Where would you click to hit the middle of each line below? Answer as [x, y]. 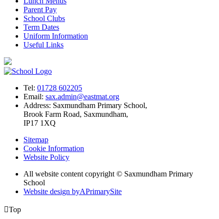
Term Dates [41, 27]
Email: [34, 96]
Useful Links [44, 44]
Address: [38, 105]
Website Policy [46, 157]
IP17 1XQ [40, 123]
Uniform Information [56, 36]
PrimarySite [104, 191]
